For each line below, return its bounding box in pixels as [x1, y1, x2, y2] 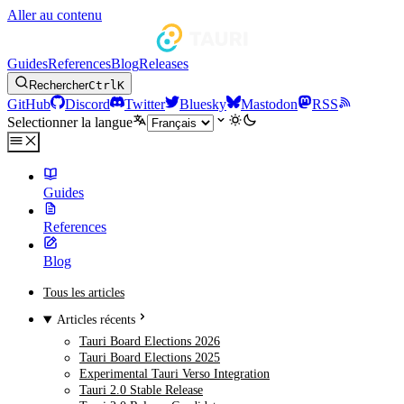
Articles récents [57, 312, 136, 327]
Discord [65, 96, 110, 112]
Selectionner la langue [7, 115, 133, 130]
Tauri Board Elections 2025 [79, 350, 220, 365]
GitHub [7, 96, 50, 112]
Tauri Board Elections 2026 [79, 334, 220, 349]
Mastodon [241, 96, 298, 112]
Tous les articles [43, 285, 124, 299]
